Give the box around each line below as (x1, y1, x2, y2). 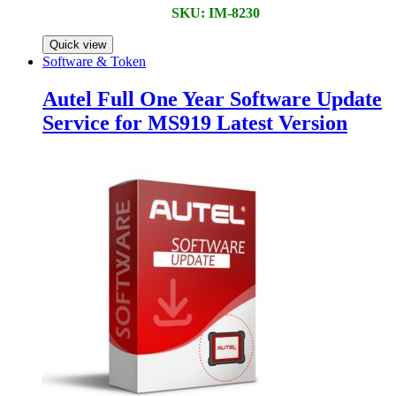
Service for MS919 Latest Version (42, 110, 347, 134)
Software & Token (42, 54, 146, 69)
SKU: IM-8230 (171, 5, 260, 20)
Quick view (49, 38, 106, 51)
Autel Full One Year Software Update (42, 87, 382, 110)
